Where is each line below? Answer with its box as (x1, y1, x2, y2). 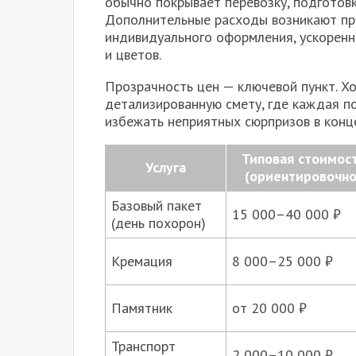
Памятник (111, 299, 172, 318)
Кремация (111, 252, 172, 271)
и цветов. (105, 45, 161, 64)
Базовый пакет (111, 196, 202, 215)
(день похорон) (111, 214, 206, 233)
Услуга (145, 158, 186, 177)
